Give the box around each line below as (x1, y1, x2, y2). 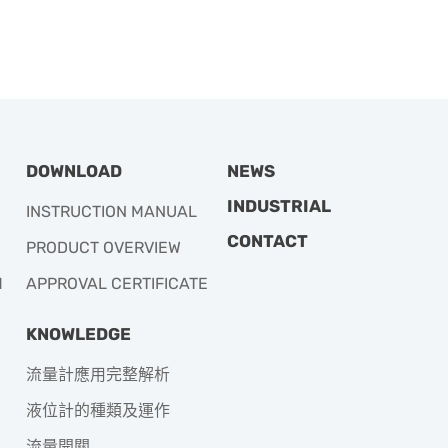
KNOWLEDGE (26, 323, 131, 344)
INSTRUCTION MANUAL (26, 201, 197, 221)
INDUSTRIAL (227, 195, 331, 216)
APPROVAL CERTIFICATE (26, 273, 208, 293)
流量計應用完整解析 (26, 364, 170, 384)
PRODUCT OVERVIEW (26, 237, 181, 257)
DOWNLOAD (26, 160, 122, 181)
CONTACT (227, 230, 308, 251)
